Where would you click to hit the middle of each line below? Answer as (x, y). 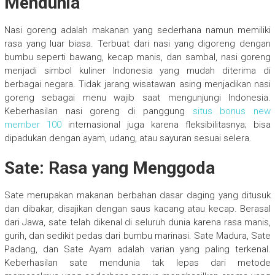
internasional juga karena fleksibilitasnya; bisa (166, 125)
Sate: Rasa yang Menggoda (109, 168)
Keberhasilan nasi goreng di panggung (98, 111)
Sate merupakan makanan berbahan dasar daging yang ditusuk (137, 196)
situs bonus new (232, 111)
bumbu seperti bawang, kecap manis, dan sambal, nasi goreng (137, 57)
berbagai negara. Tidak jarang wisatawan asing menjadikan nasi (137, 84)
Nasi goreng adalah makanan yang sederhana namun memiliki (137, 30)
